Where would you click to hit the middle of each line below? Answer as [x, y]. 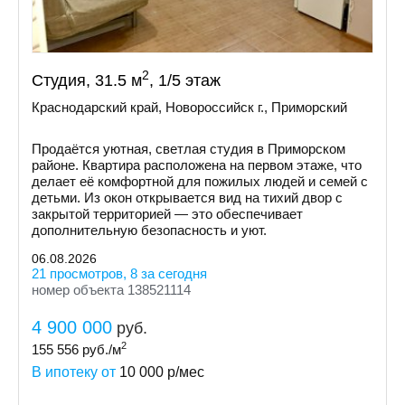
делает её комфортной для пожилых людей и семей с [200, 181]
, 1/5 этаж [185, 80]
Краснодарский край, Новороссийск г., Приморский [189, 107]
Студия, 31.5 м [87, 80]
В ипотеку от [75, 372]
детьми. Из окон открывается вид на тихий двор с [187, 198]
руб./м [100, 349]
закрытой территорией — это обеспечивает [167, 214]
